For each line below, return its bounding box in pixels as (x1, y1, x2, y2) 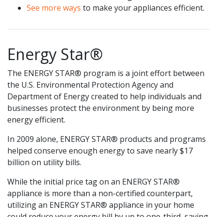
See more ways (27, 2, 81, 13)
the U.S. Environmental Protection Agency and (7, 79, 173, 90)
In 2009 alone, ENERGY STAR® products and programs (7, 133, 206, 144)
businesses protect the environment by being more (7, 102, 194, 113)
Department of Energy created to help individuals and (7, 91, 201, 102)
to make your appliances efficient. (81, 2, 204, 13)
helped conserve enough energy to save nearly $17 (7, 145, 193, 156)
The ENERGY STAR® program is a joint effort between (7, 67, 204, 78)
